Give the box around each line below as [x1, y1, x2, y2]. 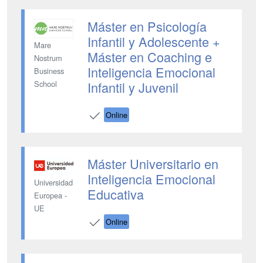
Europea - [34, 190, 67, 201]
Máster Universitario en [87, 154, 218, 173]
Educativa [87, 185, 144, 203]
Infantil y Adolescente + [87, 32, 220, 50]
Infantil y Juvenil [87, 78, 178, 96]
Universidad [34, 177, 73, 188]
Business [34, 65, 64, 77]
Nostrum [34, 52, 62, 64]
